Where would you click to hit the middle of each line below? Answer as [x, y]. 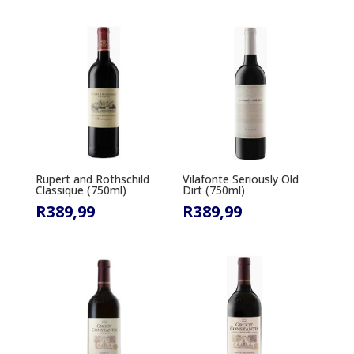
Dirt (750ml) [214, 190]
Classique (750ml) [81, 190]
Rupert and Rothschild [92, 179]
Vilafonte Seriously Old [241, 179]
